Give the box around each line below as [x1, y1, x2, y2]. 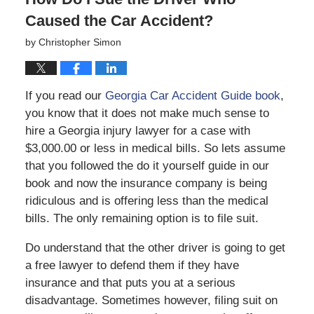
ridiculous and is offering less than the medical [25, 194, 268, 208]
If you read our [25, 89, 105, 103]
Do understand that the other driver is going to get [25, 241, 285, 255]
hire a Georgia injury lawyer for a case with [25, 124, 250, 138]
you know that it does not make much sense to [25, 107, 269, 121]
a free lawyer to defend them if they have [25, 259, 239, 273]
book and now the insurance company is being [25, 177, 267, 191]
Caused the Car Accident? [25, 12, 213, 30]
